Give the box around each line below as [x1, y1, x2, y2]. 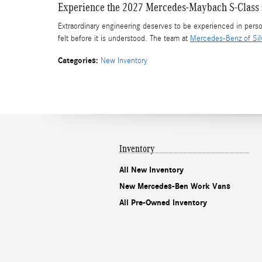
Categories [58, 56, 96, 66]
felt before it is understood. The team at [58, 34, 190, 44]
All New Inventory [119, 164, 184, 175]
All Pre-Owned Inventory [119, 197, 207, 208]
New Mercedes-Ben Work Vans [119, 181, 230, 191]
